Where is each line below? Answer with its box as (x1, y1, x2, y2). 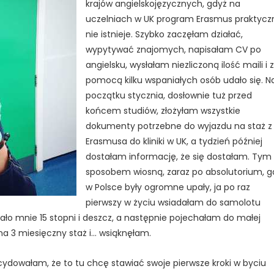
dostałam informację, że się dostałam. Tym (86, 150, 272, 163)
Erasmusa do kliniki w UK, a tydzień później (86, 135, 262, 147)
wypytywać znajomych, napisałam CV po (86, 43, 261, 56)
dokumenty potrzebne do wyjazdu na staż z (86, 119, 272, 132)
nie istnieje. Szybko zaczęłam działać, (86, 28, 243, 40)
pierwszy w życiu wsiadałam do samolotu (86, 196, 261, 209)
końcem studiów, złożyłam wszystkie (86, 104, 240, 117)
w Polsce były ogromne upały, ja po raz (86, 180, 250, 193)
